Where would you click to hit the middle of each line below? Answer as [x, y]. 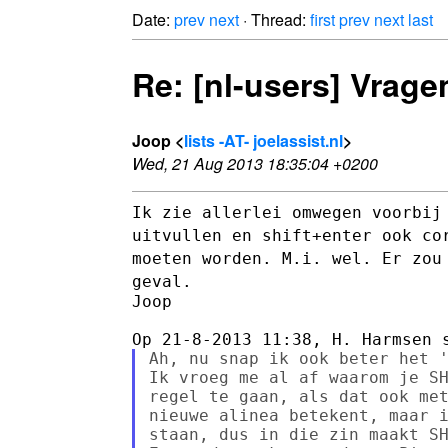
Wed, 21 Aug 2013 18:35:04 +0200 [255, 163]
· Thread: [274, 19]
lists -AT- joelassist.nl [263, 140]
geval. [162, 281]
